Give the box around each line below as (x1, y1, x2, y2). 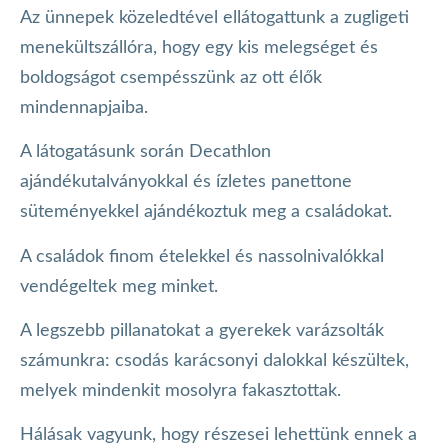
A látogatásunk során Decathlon (20, 143, 271, 162)
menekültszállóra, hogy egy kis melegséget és (20, 38, 378, 57)
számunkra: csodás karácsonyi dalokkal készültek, (20, 351, 409, 370)
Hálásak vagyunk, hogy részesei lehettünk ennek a (20, 426, 417, 445)
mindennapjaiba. (20, 98, 148, 117)
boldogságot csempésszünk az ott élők (20, 68, 322, 87)
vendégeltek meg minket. (20, 277, 223, 296)
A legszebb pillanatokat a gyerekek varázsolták (20, 321, 384, 340)
